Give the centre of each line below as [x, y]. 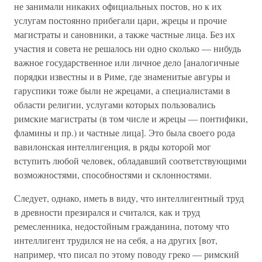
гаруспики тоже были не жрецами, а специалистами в [122, 90]
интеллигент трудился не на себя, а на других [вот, [116, 240]
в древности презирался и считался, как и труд [107, 212]
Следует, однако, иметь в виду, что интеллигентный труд [129, 198]
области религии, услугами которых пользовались [115, 104]
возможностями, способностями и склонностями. [113, 175]
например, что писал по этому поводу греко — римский [127, 254]
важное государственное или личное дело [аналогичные [127, 62]
